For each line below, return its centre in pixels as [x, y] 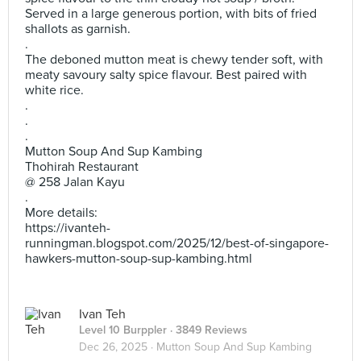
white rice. [54, 90]
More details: [61, 213]
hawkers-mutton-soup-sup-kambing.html [139, 259]
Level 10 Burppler [123, 330]
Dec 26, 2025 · [118, 347]
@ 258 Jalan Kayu [75, 182]
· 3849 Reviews [207, 330]
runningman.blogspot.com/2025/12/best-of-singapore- [177, 243]
